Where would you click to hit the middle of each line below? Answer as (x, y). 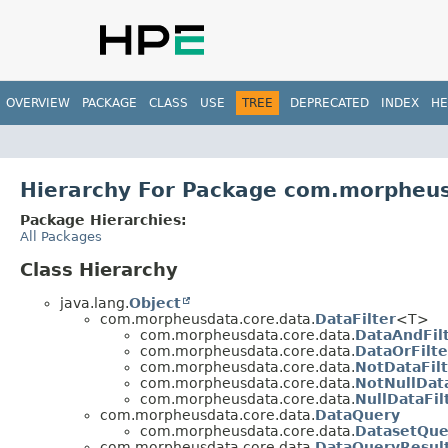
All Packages (61, 236)
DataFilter (355, 318)
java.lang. (94, 302)
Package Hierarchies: (103, 219)
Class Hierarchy (99, 269)
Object (155, 302)
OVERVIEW (38, 103)
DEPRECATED (329, 103)
